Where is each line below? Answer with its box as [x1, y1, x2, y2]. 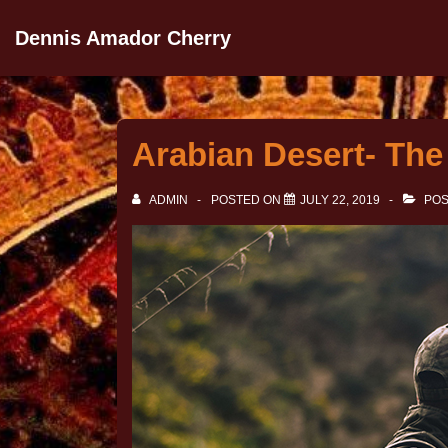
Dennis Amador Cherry [15, 27, 231, 49]
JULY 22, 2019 [300, 193, 380, 207]
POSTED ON [211, 193, 284, 207]
